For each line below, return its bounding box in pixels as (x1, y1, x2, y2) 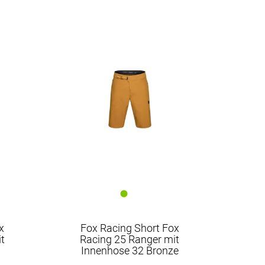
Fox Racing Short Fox (80, 222, 179, 234)
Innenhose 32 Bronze (80, 244, 179, 257)
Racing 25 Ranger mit (80, 233, 180, 245)
